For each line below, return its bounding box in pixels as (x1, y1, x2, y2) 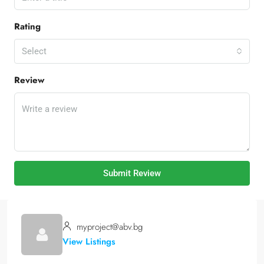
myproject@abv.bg (74, 220, 143, 233)
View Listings (62, 235, 115, 248)
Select (22, 46, 47, 57)
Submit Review (103, 168, 161, 179)
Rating (14, 20, 41, 33)
